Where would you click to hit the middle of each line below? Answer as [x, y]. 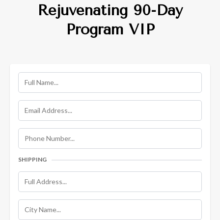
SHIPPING [32, 159]
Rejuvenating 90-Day [110, 10]
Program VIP [110, 29]
